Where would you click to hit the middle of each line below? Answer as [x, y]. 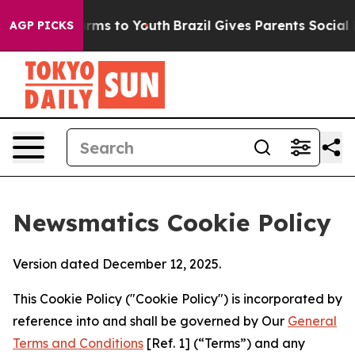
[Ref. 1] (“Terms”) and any [224, 343]
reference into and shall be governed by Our [150, 321]
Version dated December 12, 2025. [117, 264]
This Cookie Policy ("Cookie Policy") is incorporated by [177, 299]
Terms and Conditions [78, 343]
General [312, 321]
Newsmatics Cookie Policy [172, 223]
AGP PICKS [42, 25]
